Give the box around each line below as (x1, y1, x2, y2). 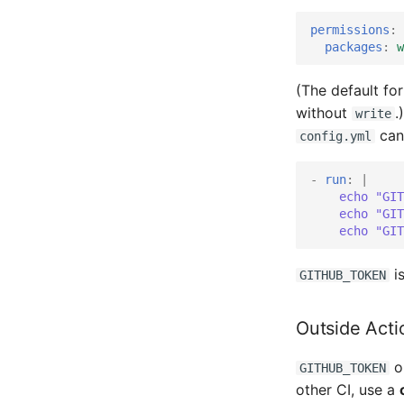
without (296, 104, 352, 122)
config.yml (299, 129, 372, 143)
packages (325, 39, 382, 54)
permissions (310, 22, 390, 37)
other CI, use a (296, 381, 399, 399)
